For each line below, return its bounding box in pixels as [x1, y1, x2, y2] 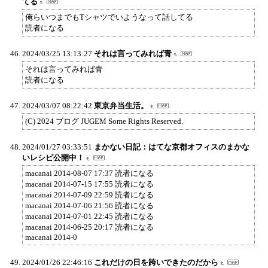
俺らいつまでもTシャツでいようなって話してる [25, 12, 193, 22]
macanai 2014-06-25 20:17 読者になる [25, 222, 154, 232]
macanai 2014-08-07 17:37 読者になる [25, 168, 154, 178]
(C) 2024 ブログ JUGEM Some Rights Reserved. [25, 116, 183, 126]
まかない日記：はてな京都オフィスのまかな [94, 142, 249, 151]
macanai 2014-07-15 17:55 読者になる [25, 179, 154, 188]
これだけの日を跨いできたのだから [94, 257, 218, 267]
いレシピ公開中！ [22, 153, 84, 162]
